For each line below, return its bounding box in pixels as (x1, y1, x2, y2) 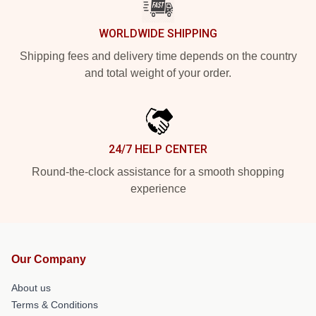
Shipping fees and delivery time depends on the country (19, 49, 297, 62)
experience (130, 182, 186, 195)
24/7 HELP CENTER (109, 142, 207, 156)
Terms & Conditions (11, 298, 98, 310)
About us (11, 281, 51, 293)
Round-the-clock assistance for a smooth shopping (32, 165, 284, 178)
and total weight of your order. (85, 66, 231, 79)
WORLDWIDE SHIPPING (99, 26, 217, 40)
